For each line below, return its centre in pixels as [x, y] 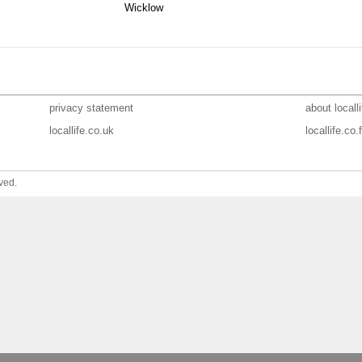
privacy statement [91, 108]
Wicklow [144, 8]
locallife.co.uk [81, 130]
